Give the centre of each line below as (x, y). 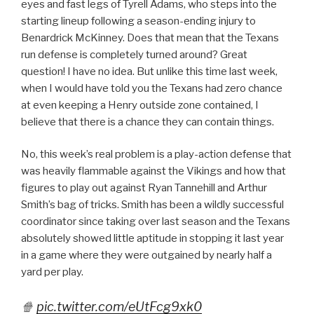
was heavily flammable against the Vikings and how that (153, 171)
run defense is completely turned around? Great (134, 54)
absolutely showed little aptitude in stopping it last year (152, 239)
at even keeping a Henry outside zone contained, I (140, 105)
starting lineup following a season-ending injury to (138, 21)
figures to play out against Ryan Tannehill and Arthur (144, 188)
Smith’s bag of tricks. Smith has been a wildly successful (152, 205)
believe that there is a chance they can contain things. (148, 122)
